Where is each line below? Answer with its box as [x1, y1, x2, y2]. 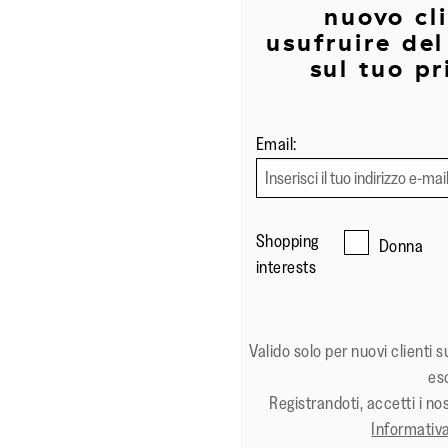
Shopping [255, 230, 319, 253]
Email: [255, 133, 297, 156]
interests [255, 256, 317, 279]
